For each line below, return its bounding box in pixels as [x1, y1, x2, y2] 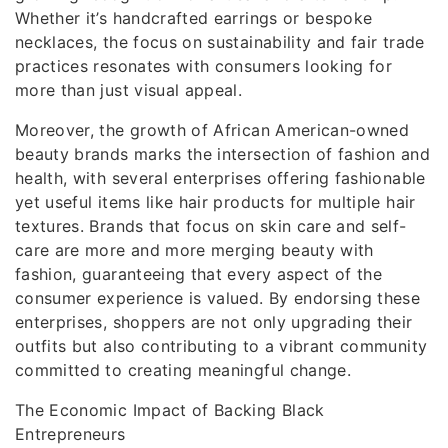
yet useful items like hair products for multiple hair [15, 192, 416, 212]
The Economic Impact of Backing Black [15, 400, 325, 420]
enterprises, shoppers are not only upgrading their [15, 312, 413, 332]
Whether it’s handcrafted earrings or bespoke [15, 8, 373, 28]
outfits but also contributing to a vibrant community [15, 336, 428, 356]
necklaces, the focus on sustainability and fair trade [15, 32, 425, 52]
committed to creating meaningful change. [15, 360, 352, 380]
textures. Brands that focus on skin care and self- [15, 216, 407, 236]
